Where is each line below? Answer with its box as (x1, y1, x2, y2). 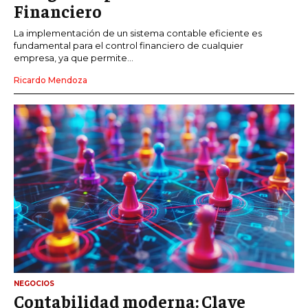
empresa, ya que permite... (14, 52, 133, 64)
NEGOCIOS (14, 278, 54, 288)
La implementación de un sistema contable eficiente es (14, 27, 262, 39)
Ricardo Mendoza (14, 75, 87, 86)
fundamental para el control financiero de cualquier (14, 40, 243, 52)
